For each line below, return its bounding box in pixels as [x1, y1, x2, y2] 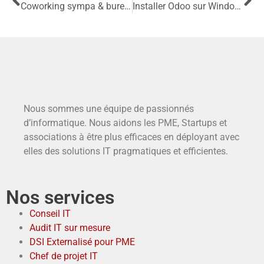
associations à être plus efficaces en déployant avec [24, 131, 239, 143]
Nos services [6, 186, 114, 209]
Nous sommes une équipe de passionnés [24, 103, 194, 115]
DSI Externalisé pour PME [29, 236, 135, 248]
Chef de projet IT [29, 250, 98, 262]
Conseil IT [29, 208, 71, 220]
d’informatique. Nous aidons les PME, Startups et [24, 117, 227, 129]
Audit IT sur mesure [29, 222, 110, 234]
